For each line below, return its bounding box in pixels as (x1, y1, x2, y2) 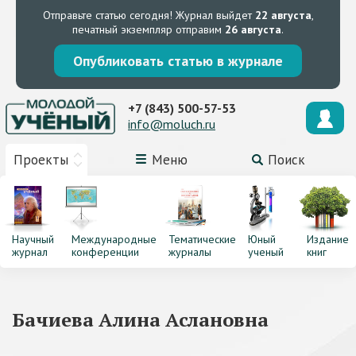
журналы (168, 245, 211, 259)
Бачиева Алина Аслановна (12, 307, 269, 332)
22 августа (254, 8, 311, 22)
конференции (71, 245, 139, 259)
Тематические (168, 232, 236, 246)
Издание (307, 232, 350, 246)
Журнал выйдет (172, 8, 255, 22)
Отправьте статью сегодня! (42, 8, 172, 22)
